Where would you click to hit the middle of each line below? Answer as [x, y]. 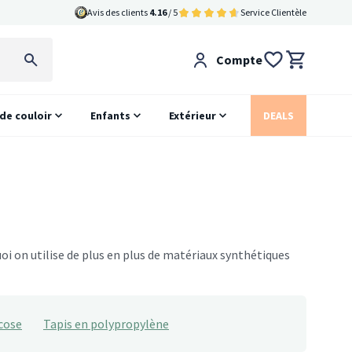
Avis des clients [118, 12]
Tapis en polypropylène [106, 324]
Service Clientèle [273, 12]
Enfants [111, 115]
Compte [239, 60]
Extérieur [193, 115]
